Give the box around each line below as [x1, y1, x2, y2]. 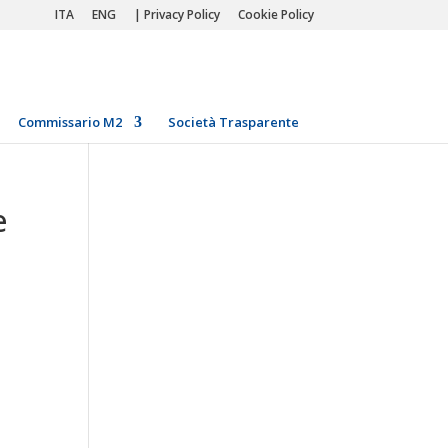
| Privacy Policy [133, 6, 220, 23]
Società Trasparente [167, 113, 299, 131]
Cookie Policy [237, 6, 314, 23]
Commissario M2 [17, 113, 122, 131]
